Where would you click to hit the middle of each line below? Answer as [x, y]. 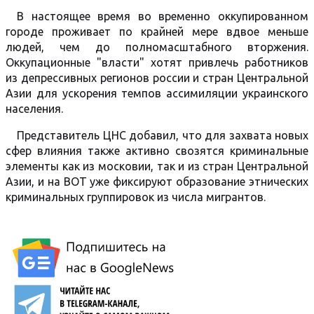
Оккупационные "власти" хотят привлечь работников [157, 62]
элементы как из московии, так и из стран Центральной [157, 166]
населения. [34, 109]
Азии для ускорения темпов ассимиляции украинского [157, 93]
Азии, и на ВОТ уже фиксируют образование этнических [157, 182]
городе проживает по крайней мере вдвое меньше [157, 32]
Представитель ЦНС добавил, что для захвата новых [163, 135]
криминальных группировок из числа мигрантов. [136, 197]
